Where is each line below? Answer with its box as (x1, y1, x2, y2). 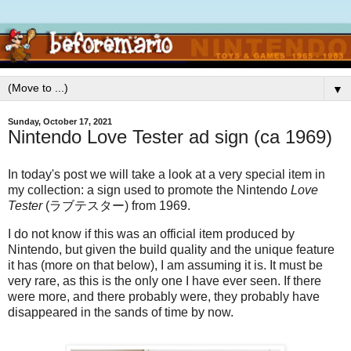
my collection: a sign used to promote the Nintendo (8, 183, 291, 197)
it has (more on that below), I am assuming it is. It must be (8, 258, 323, 272)
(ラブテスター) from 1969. (42, 198, 190, 212)
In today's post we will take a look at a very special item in (8, 167, 325, 181)
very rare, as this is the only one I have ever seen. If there (8, 273, 321, 288)
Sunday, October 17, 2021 (8, 117, 112, 127)
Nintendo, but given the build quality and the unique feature (8, 242, 335, 256)
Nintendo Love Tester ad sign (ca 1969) (8, 126, 332, 148)
